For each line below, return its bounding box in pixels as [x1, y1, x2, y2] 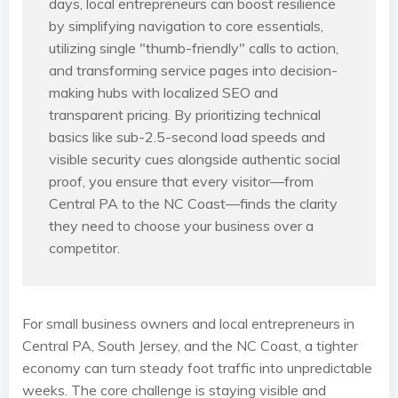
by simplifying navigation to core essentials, [49, 17, 323, 35]
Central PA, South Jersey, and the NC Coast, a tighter [22, 337, 358, 354]
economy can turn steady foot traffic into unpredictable [22, 359, 372, 377]
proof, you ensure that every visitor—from [49, 172, 314, 190]
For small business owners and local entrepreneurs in [22, 314, 354, 332]
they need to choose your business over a [49, 217, 314, 235]
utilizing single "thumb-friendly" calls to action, [49, 39, 338, 57]
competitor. [49, 239, 120, 257]
